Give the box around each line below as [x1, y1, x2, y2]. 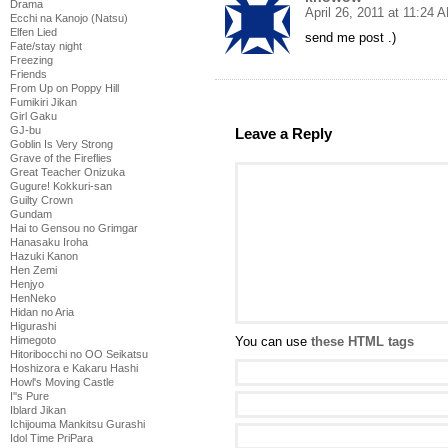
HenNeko [10, 292, 56, 304]
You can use [235, 334, 311, 350]
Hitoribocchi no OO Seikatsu [10, 348, 148, 360]
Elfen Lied [10, 26, 57, 38]
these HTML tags [311, 334, 414, 350]
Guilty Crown [10, 194, 73, 206]
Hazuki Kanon [10, 250, 78, 262]
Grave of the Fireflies [10, 152, 112, 164]
